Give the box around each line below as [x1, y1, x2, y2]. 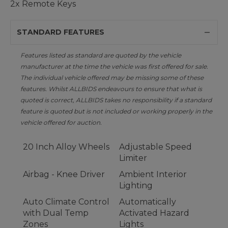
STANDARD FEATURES [17, 27, 104, 37]
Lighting [119, 181, 153, 191]
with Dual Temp [23, 208, 89, 218]
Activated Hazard [119, 208, 189, 218]
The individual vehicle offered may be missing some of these [20, 74, 204, 82]
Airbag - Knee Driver [23, 169, 105, 180]
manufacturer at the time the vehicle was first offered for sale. [20, 63, 208, 71]
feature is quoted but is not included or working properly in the [20, 107, 212, 116]
